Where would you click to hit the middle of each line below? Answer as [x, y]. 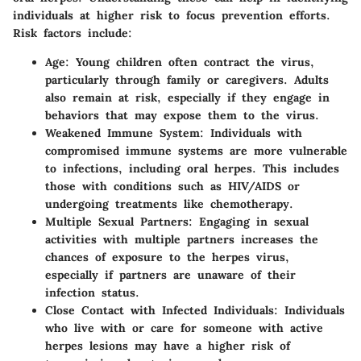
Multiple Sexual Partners [117, 222]
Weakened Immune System [122, 133]
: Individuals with [251, 133]
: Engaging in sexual [249, 222]
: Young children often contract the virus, [190, 62]
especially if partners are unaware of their [170, 275]
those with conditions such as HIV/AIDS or [172, 187]
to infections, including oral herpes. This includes [192, 169]
